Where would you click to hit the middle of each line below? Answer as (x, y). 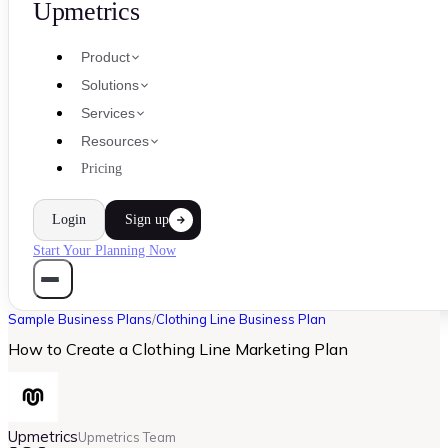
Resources (115, 141)
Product (105, 57)
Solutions (110, 85)
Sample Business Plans (80, 319)
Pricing (101, 168)
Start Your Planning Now (104, 250)
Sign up (147, 219)
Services (108, 113)
